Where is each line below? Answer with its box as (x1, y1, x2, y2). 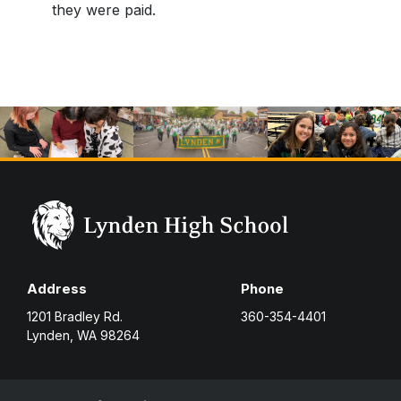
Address (27, 280, 87, 298)
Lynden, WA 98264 (27, 328, 140, 344)
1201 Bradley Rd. (27, 309, 123, 325)
